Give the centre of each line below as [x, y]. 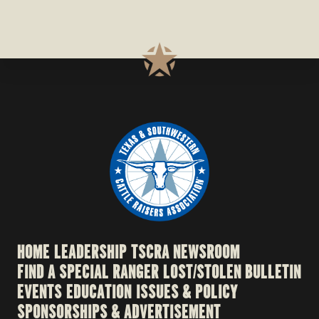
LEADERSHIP [91, 252]
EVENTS [40, 292]
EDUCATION [99, 292]
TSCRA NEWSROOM [186, 252]
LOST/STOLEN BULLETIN [232, 272]
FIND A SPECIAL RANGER [88, 272]
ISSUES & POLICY [187, 292]
